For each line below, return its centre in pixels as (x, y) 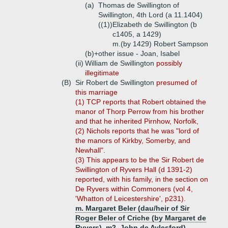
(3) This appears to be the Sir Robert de (140, 160)
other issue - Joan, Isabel (139, 53)
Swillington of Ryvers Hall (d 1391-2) (134, 169)
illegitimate (102, 73)
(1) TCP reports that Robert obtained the (141, 102)
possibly (169, 63)
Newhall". (90, 150)
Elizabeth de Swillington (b (155, 24)
